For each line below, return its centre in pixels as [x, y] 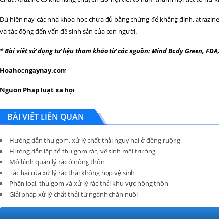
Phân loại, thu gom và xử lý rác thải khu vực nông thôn [89, 183]
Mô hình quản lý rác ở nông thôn [57, 162]
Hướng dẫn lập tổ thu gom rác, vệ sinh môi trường [82, 151]
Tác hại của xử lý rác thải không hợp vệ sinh [72, 173]
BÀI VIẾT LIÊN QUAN [46, 117]
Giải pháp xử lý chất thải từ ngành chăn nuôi [74, 194]
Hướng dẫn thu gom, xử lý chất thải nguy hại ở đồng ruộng [95, 140]
